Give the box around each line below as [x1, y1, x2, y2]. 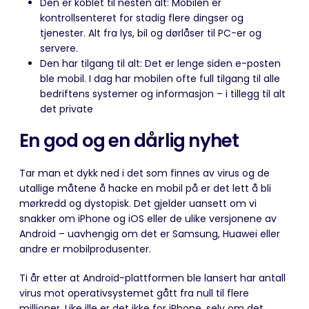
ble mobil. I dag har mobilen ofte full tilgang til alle [40, 71, 280, 86]
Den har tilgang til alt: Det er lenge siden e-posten [40, 56, 281, 70]
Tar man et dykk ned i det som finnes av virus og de [19, 166, 270, 180]
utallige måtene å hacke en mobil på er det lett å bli [19, 181, 271, 195]
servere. [40, 41, 78, 55]
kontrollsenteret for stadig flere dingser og [40, 10, 243, 25]
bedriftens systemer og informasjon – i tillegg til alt [40, 86, 286, 101]
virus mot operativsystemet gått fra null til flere [19, 286, 249, 300]
